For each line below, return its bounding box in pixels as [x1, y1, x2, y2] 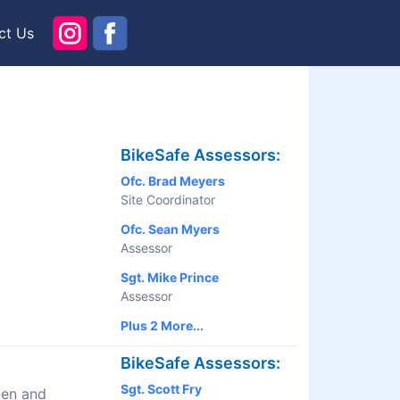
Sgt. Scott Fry [121, 381, 202, 397]
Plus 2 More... [121, 318, 204, 334]
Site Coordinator [121, 192, 215, 208]
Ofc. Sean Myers [121, 221, 220, 237]
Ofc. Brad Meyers [121, 173, 225, 189]
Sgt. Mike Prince [121, 270, 219, 286]
